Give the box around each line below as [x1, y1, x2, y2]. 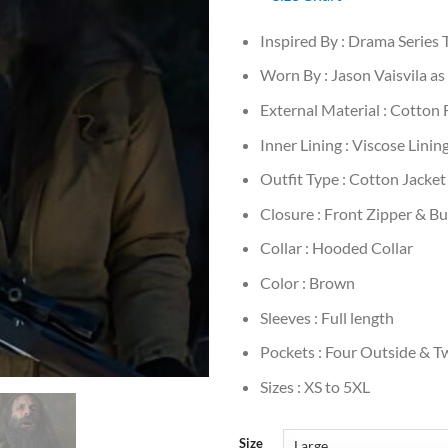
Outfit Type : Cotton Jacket [259, 169, 446, 189]
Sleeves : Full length [259, 307, 394, 327]
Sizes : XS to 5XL [259, 376, 370, 396]
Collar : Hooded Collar [259, 238, 413, 258]
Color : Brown [259, 272, 355, 292]
